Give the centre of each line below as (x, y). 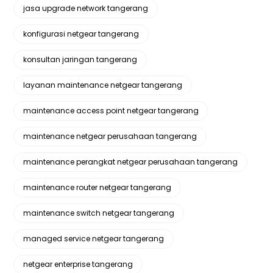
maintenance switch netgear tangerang (99, 213)
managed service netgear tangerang (94, 238)
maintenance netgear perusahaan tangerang (110, 136)
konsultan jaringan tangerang (80, 59)
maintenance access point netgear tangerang (111, 110)
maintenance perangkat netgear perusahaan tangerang (131, 161)
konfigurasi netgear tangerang (81, 34)
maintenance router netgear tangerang (97, 187)
